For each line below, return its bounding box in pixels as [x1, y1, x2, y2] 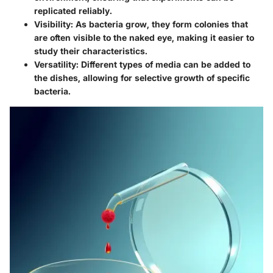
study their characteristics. [34, 45, 147, 56]
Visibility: [34, 18, 73, 29]
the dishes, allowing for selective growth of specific [34, 72, 250, 83]
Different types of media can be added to [79, 58, 250, 69]
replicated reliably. [34, 5, 112, 16]
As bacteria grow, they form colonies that [73, 18, 248, 29]
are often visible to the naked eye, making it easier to [34, 32, 254, 43]
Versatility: [34, 58, 79, 69]
